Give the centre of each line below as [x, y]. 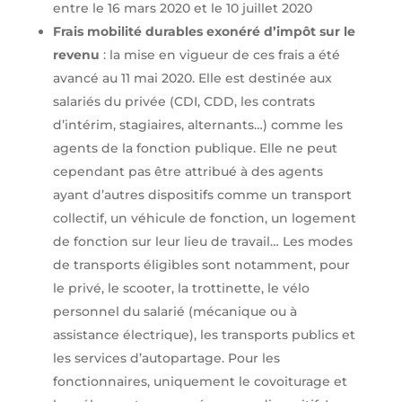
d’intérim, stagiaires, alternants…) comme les [197, 125]
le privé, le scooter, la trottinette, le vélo [181, 288]
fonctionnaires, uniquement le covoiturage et [200, 382]
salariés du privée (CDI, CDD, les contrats [184, 102]
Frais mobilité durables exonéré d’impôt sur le [204, 32]
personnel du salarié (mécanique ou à [175, 312]
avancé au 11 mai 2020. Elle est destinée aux [192, 79]
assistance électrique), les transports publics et [204, 335]
